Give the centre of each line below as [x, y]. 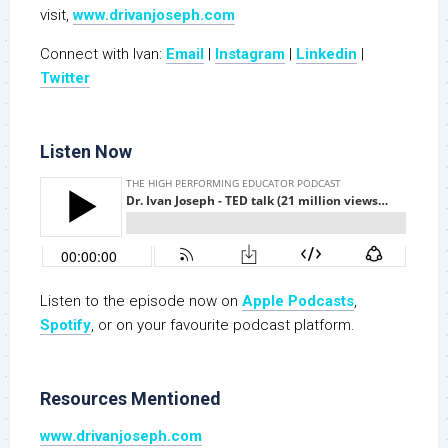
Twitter [65, 78]
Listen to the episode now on [141, 301]
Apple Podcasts [298, 301]
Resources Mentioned [130, 399]
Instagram [250, 54]
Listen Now [86, 152]
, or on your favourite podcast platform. [223, 325]
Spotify [65, 325]
